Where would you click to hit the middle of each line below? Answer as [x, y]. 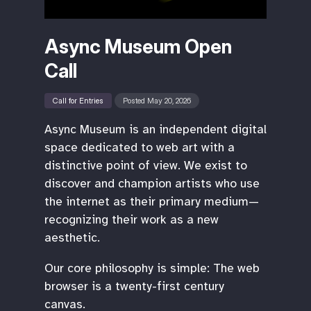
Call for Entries [78, 100]
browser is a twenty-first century [134, 286]
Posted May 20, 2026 [157, 100]
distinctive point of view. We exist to [146, 166]
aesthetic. [72, 238]
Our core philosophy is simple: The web [152, 268]
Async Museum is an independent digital [155, 129]
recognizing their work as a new [132, 220]
